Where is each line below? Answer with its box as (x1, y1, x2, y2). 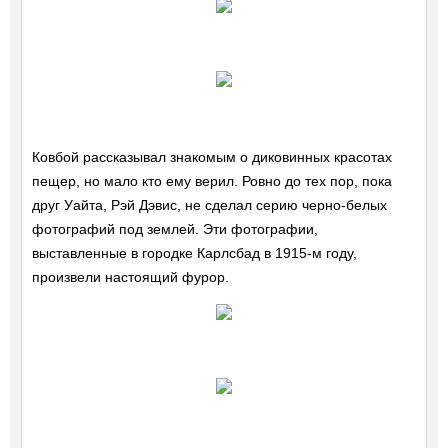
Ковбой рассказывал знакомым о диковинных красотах (31, 149, 392, 166)
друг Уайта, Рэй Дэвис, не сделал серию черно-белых (31, 197, 387, 214)
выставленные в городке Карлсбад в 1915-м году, (31, 245, 357, 262)
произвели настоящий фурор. (31, 269, 229, 286)
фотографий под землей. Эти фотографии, (31, 221, 318, 238)
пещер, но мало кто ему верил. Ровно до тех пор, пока (31, 173, 392, 190)
